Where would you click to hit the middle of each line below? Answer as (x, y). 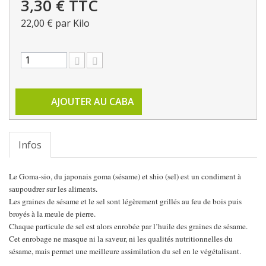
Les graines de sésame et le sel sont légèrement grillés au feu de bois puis (125, 202)
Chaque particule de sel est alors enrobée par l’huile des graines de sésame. (128, 227)
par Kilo (71, 23)
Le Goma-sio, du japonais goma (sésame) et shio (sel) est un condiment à (125, 177)
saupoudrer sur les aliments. (53, 189)
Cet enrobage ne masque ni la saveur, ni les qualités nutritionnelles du (121, 239)
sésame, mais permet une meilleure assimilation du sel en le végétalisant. (125, 251)
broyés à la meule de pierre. (52, 214)
